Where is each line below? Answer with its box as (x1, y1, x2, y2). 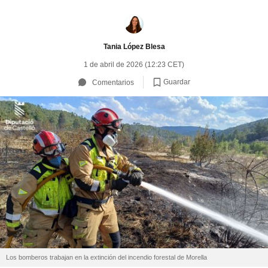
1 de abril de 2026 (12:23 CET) (84, 60, 184, 69)
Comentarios (92, 78, 134, 87)
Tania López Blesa (103, 42, 165, 51)
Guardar (163, 77, 190, 86)
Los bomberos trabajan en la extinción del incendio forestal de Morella (6, 254, 207, 261)
